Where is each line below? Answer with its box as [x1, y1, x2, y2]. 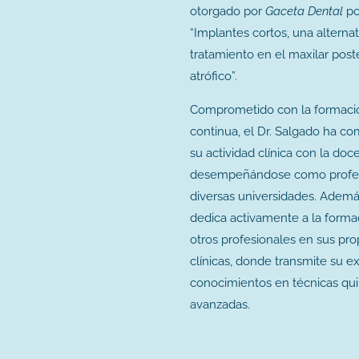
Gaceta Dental [265, 4, 343, 19]
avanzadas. [190, 297, 250, 313]
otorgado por [190, 4, 265, 19]
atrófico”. [190, 69, 237, 84]
